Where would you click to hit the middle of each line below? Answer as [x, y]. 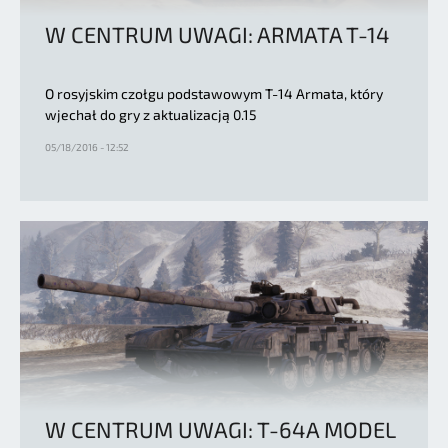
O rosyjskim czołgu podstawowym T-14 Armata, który [214, 93]
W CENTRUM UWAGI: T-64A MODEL [220, 428]
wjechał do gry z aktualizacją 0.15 [151, 114]
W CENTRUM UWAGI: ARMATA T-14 [217, 33]
